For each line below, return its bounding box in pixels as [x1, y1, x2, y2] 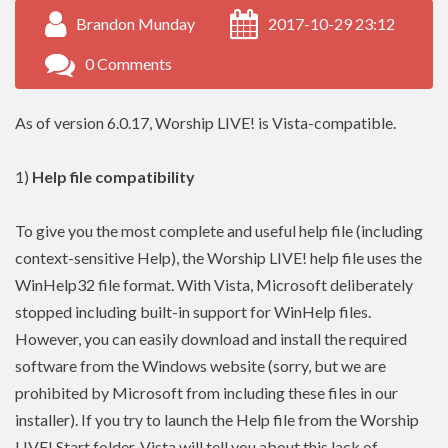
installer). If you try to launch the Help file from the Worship [15, 410, 419, 430]
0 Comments [85, 54, 172, 74]
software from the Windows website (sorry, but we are [15, 356, 386, 376]
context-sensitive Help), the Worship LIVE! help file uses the [15, 248, 422, 268]
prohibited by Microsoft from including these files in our [15, 383, 398, 403]
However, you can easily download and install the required [15, 329, 407, 349]
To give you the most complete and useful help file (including [15, 221, 423, 241]
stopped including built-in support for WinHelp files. [15, 302, 371, 322]
